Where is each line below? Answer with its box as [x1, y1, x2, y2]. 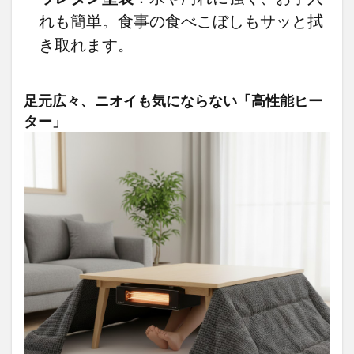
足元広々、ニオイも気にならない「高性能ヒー [24, 92, 322, 110]
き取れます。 [38, 35, 134, 55]
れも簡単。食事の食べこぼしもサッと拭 [38, 11, 323, 31]
